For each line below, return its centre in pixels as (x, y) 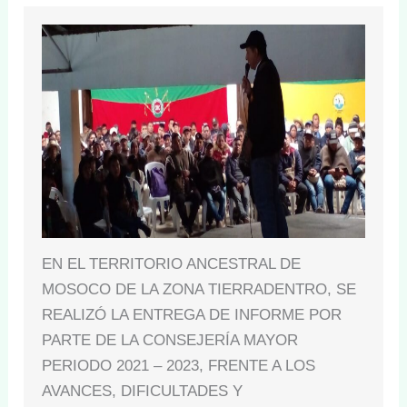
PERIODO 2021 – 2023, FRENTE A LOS (179, 365)
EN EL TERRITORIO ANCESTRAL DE (172, 263)
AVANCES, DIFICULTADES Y (143, 391)
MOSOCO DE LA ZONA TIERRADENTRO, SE (199, 289)
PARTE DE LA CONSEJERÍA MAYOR (170, 340)
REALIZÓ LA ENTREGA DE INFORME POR (192, 314)
